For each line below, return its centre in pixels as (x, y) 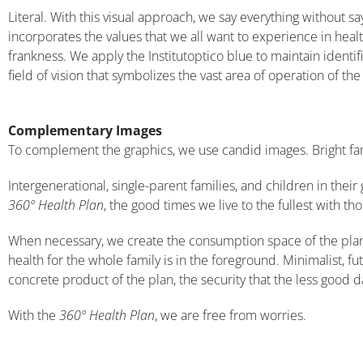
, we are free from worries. (231, 315)
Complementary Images (85, 130)
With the (34, 315)
